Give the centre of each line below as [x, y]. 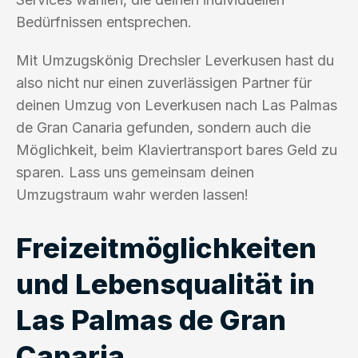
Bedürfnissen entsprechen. [104, 22]
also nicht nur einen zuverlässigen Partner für [164, 82]
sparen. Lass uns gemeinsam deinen [135, 172]
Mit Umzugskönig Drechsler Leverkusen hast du [175, 60]
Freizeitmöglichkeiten [166, 247]
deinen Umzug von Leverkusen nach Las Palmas [177, 105]
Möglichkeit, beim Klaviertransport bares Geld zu [177, 149]
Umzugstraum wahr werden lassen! [132, 194]
